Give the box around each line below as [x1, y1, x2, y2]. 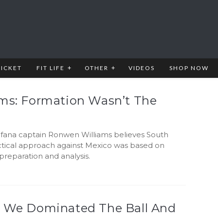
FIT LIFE [36, 64, 65, 72]
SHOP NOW [169, 64, 209, 72]
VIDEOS [128, 64, 155, 72]
